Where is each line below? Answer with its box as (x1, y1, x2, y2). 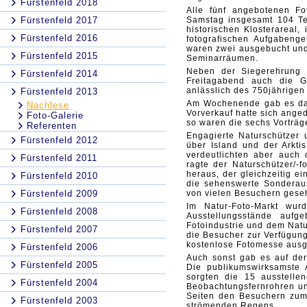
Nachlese (27, 100, 69, 110)
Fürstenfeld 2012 (21, 135, 98, 145)
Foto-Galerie (27, 110, 84, 121)
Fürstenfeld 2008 (21, 206, 98, 217)
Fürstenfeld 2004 (21, 278, 98, 288)
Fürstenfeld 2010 (21, 171, 98, 181)
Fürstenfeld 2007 (21, 224, 98, 234)
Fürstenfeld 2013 (21, 86, 98, 97)
